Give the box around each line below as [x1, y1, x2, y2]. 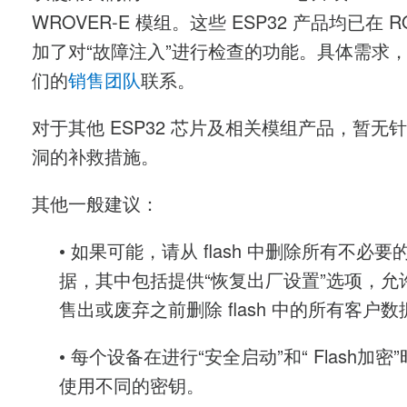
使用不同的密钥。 [59, 378, 204, 398]
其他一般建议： [32, 196, 159, 216]
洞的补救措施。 [32, 149, 159, 169]
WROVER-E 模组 [32, 14, 172, 35]
